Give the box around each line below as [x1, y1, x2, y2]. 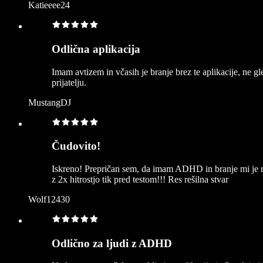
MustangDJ [28, 97, 71, 107]
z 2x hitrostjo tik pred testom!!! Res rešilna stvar [52, 174, 228, 184]
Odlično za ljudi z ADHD [52, 237, 172, 249]
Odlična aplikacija [52, 42, 140, 55]
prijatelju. [52, 77, 86, 87]
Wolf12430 [28, 194, 70, 204]
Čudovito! [52, 140, 100, 153]
